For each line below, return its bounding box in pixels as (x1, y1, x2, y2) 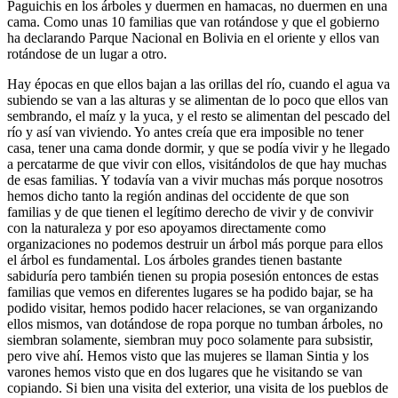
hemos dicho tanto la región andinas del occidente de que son (7, 188, 349, 204)
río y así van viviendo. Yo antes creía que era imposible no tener (7, 124, 363, 140)
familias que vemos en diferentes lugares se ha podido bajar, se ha (7, 284, 373, 300)
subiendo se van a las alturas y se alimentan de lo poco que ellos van (7, 92, 388, 108)
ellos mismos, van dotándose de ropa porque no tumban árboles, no (7, 316, 383, 332)
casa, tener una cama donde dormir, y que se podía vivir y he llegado (7, 140, 390, 156)
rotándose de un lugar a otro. (7, 46, 167, 62)
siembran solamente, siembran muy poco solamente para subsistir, (7, 332, 373, 348)
